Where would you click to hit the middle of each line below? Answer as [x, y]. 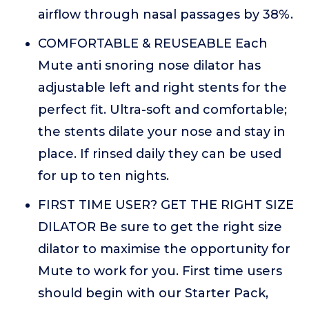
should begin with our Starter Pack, [153, 293]
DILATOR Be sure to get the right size [160, 227]
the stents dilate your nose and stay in [162, 132]
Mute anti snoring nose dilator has [149, 66]
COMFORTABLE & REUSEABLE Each [153, 43]
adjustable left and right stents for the [162, 88]
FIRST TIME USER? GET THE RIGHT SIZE [166, 205]
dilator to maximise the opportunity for [164, 249]
